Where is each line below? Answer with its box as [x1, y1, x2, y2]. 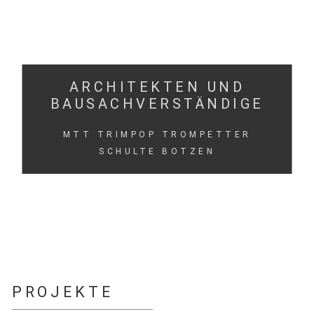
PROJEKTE [11, 282, 114, 301]
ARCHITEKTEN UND [69, 78, 245, 95]
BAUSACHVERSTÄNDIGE [50, 95, 264, 112]
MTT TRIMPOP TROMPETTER [62, 130, 252, 139]
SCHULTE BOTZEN [99, 146, 215, 156]
